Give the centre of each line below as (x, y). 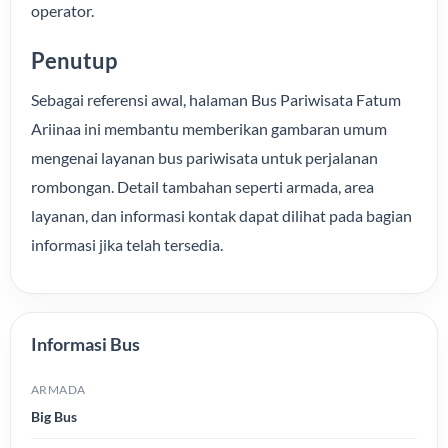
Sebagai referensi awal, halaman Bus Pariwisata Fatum (216, 99)
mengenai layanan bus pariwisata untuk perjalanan (204, 157)
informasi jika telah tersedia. (127, 244)
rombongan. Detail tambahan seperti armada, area (202, 186)
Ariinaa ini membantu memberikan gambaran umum (209, 128)
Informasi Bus (85, 344)
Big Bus (54, 416)
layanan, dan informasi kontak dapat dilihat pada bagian (221, 215)
